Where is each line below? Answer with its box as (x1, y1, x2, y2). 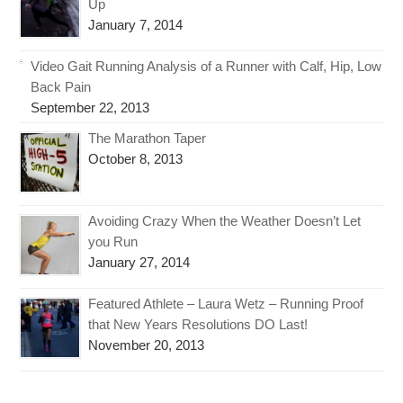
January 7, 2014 (88, 17, 184, 33)
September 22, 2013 (31, 100, 150, 116)
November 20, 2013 (88, 337, 205, 354)
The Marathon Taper (88, 130, 207, 147)
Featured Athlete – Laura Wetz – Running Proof (88, 296, 364, 312)
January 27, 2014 (88, 255, 191, 271)
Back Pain (31, 79, 92, 95)
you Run (88, 234, 139, 250)
